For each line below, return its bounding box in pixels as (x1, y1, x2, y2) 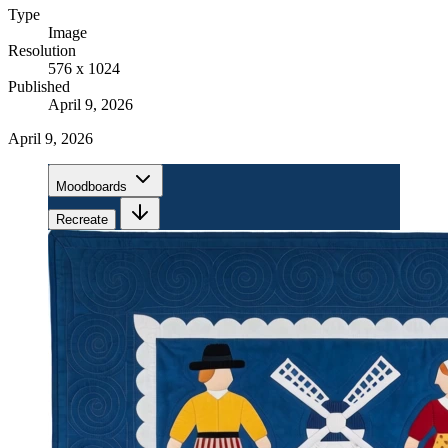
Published (8, 77, 70, 95)
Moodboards (56, 178, 127, 194)
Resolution (8, 41, 76, 59)
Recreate (56, 211, 108, 227)
